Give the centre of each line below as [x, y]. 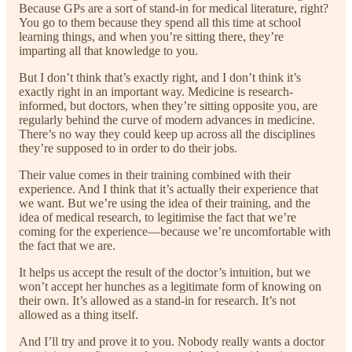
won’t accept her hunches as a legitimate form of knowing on [170, 287]
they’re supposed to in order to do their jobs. [128, 148]
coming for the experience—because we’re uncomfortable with [175, 232]
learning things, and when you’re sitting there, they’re [151, 37]
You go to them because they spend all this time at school [160, 23]
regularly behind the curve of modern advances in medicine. [167, 120]
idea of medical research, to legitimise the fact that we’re [158, 218]
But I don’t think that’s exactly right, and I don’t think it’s [160, 78]
